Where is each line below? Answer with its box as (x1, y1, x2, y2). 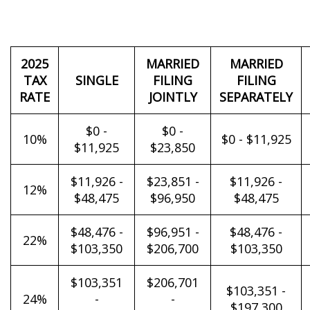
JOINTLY (148, 89, 197, 105)
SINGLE (75, 72, 118, 89)
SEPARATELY (219, 89, 293, 105)
